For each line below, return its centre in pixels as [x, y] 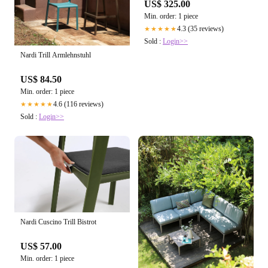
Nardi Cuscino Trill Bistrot [58, 222]
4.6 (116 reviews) [78, 104]
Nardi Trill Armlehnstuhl [56, 55]
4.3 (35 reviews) [200, 28]
